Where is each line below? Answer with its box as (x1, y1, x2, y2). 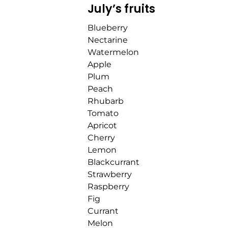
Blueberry (88, 23, 128, 33)
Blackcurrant (88, 157, 139, 167)
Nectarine (88, 35, 128, 45)
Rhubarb (88, 96, 124, 106)
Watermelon (88, 47, 139, 58)
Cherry (88, 133, 115, 143)
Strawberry (88, 169, 132, 180)
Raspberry (88, 182, 129, 192)
